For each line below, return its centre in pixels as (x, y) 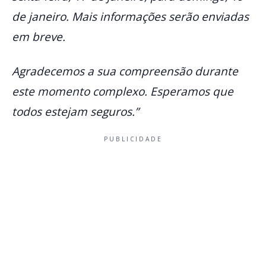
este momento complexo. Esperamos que (123, 92)
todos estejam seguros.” (75, 112)
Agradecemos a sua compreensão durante (125, 72)
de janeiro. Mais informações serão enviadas (130, 17)
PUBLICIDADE (133, 139)
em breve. (39, 37)
